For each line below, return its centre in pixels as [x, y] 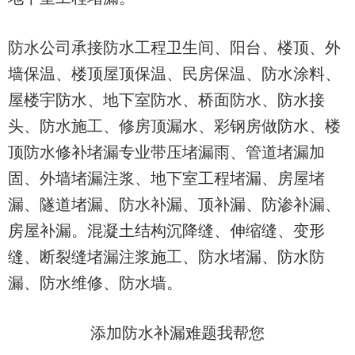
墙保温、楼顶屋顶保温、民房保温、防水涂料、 [174, 73]
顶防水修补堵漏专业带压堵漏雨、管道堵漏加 [166, 151]
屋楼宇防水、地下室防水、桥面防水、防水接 [166, 99]
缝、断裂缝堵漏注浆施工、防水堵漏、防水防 [166, 256]
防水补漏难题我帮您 [193, 332]
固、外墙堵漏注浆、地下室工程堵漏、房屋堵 [166, 177]
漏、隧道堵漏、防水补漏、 [103, 204]
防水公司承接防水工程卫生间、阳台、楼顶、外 [174, 47]
